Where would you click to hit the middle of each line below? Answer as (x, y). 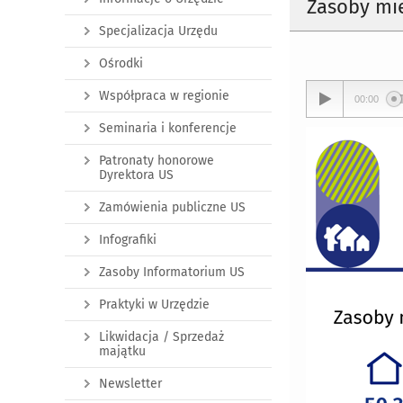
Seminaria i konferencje (168, 128)
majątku (122, 351)
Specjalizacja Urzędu (158, 31)
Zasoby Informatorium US (172, 272)
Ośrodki (121, 63)
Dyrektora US (136, 175)
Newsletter (130, 384)
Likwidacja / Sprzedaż (161, 337)
